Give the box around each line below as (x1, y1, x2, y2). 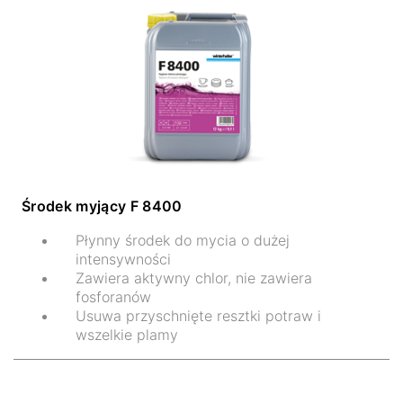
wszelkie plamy (76, 325, 178, 344)
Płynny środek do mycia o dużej (76, 230, 290, 249)
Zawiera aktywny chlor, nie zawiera (76, 268, 312, 287)
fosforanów (76, 287, 151, 306)
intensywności (76, 249, 175, 268)
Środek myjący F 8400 (22, 196, 183, 215)
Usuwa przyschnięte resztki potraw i (76, 306, 321, 325)
